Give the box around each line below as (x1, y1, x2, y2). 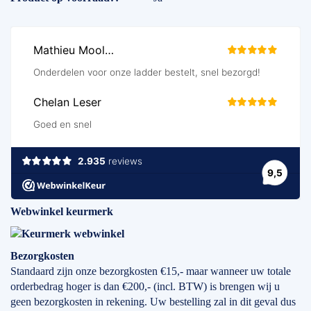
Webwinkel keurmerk (10, 205, 113, 218)
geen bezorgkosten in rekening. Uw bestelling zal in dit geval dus (10, 296, 296, 308)
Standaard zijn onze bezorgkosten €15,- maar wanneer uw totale (10, 265, 291, 278)
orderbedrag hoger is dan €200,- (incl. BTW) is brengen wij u (10, 280, 280, 293)
